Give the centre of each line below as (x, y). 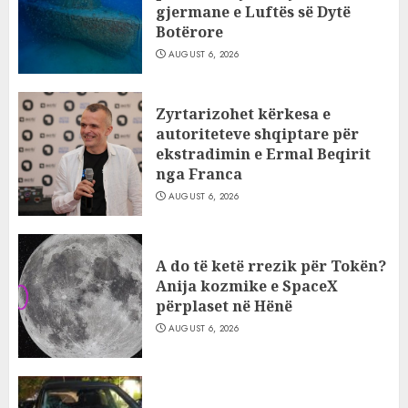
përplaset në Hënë (224, 306)
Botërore (189, 32)
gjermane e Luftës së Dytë (253, 12)
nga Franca (199, 174)
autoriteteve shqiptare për (257, 134)
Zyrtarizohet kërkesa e (243, 114)
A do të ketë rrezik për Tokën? (271, 266)
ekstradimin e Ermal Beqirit (263, 154)
